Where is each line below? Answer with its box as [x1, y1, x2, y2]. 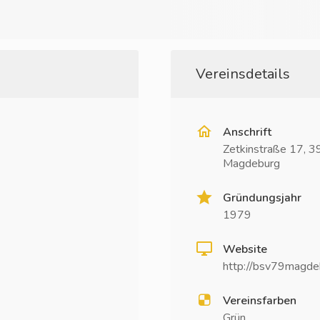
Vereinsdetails [196, 64, 290, 84]
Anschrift [223, 124, 271, 140]
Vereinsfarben [223, 293, 296, 309]
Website [223, 241, 267, 257]
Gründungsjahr [223, 190, 301, 206]
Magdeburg [223, 156, 280, 171]
